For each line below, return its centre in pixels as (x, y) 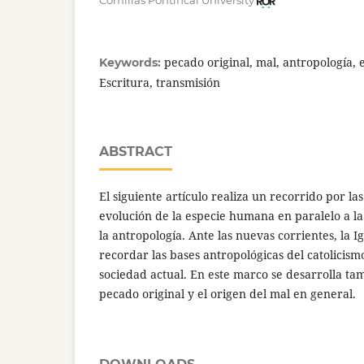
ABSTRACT (136, 152)
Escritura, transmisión (160, 83)
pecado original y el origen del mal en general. (227, 294)
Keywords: (132, 63)
